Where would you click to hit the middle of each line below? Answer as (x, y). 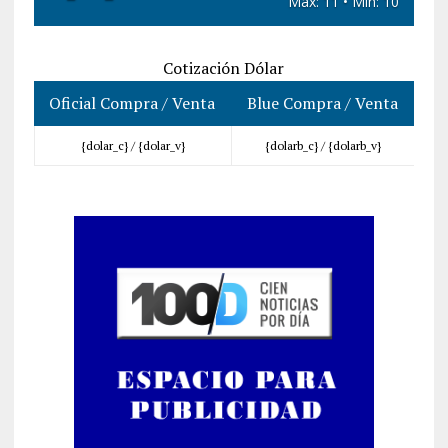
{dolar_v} (161, 145)
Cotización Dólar (224, 68)
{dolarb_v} (354, 145)
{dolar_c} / (109, 145)
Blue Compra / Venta (322, 103)
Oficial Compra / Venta (132, 103)
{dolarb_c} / (296, 145)
